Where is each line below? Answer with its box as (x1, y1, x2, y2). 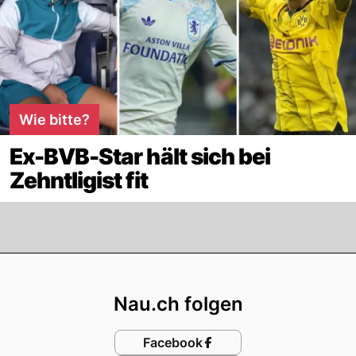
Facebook (142, 335, 203, 351)
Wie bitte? (19, 111, 90, 129)
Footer (176, 253, 257, 284)
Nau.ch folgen (113, 292, 243, 316)
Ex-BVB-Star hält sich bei (10, 143, 270, 171)
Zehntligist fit (10, 167, 148, 195)
